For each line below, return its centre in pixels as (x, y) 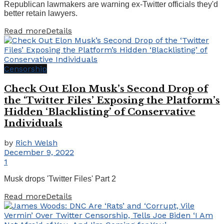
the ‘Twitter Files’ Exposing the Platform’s (112, 100)
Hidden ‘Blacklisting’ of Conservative (100, 111)
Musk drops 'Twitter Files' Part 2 (60, 179)
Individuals (33, 123)
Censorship (25, 68)
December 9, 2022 (39, 152)
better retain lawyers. (41, 13)
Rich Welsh (36, 143)
